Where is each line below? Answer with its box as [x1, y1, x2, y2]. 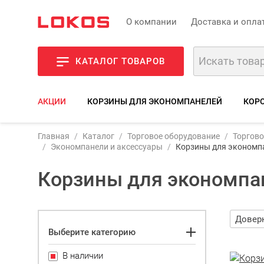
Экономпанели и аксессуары [51, 142, 163, 151]
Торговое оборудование [127, 131, 220, 141]
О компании [126, 16, 177, 27]
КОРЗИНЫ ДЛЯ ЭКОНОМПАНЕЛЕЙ [87, 97, 222, 106]
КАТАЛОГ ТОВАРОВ [75, 56, 165, 67]
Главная [38, 131, 70, 141]
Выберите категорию [48, 226, 136, 237]
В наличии [62, 250, 103, 261]
